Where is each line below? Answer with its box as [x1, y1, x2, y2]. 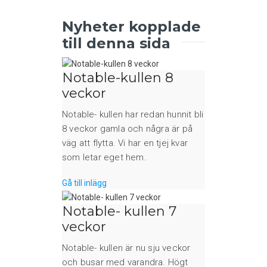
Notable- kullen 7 [62, 203, 176, 219]
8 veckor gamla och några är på [62, 123, 193, 135]
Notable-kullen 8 [62, 70, 173, 86]
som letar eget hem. [62, 152, 147, 163]
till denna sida [62, 35, 170, 52]
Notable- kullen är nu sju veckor [62, 242, 191, 253]
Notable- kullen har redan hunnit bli [62, 109, 204, 120]
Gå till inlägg [62, 178, 107, 188]
